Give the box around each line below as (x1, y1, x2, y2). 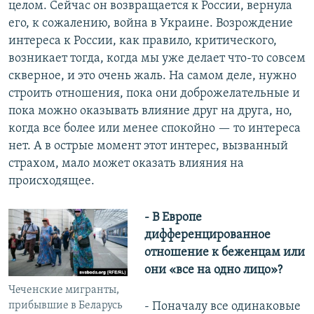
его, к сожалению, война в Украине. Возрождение (8, 17, 293, 31)
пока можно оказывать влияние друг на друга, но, (8, 104, 292, 118)
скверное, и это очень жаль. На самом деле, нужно (8, 69, 296, 83)
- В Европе (144, 211, 202, 225)
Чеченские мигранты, (8, 284, 119, 296)
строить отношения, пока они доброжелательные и (8, 87, 300, 101)
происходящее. (8, 175, 95, 189)
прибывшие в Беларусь (8, 299, 122, 311)
